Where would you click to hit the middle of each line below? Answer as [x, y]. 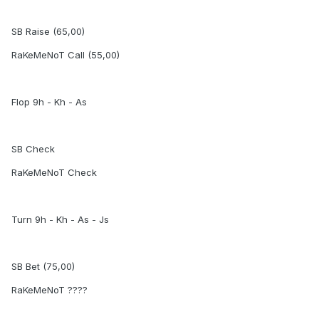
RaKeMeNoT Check [54, 173]
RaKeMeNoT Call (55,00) [66, 55]
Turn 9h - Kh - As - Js [60, 220]
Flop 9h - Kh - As [49, 102]
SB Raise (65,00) [48, 32]
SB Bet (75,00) [43, 267]
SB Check [33, 149]
